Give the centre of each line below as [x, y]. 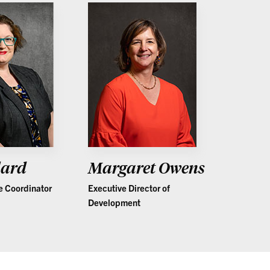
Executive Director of [129, 188]
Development [114, 202]
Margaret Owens [146, 167]
